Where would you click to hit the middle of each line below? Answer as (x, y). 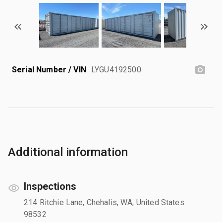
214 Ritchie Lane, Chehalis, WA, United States (104, 202)
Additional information (68, 152)
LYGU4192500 (116, 69)
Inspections (50, 186)
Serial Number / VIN (49, 69)
